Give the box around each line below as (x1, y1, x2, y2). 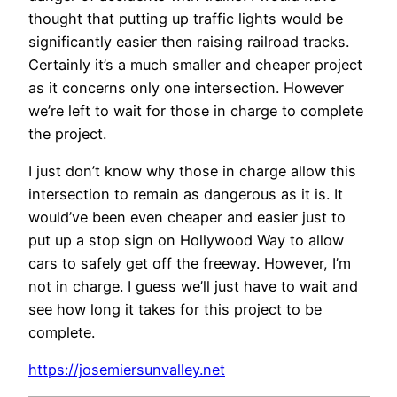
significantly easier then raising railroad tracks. (28, 32, 349, 51)
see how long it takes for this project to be (28, 300, 322, 319)
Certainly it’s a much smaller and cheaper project (28, 55, 362, 74)
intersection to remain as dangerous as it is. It (28, 185, 343, 204)
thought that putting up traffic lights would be (28, 9, 343, 27)
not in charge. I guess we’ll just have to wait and (28, 277, 358, 296)
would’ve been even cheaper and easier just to (28, 208, 346, 227)
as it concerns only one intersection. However (28, 78, 344, 97)
